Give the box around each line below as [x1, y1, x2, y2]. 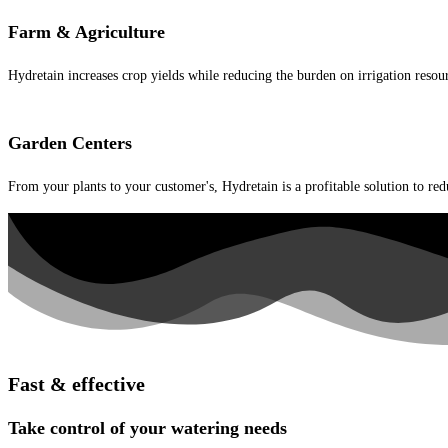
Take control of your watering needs [8, 417, 287, 438]
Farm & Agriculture [8, 21, 165, 42]
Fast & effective [8, 372, 145, 395]
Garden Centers [8, 132, 132, 153]
